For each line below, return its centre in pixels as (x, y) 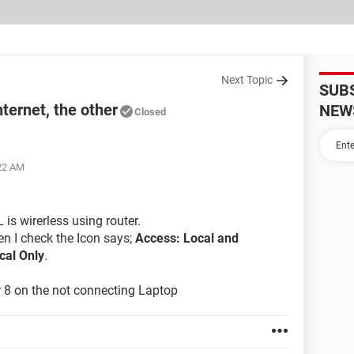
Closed (150, 112)
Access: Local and (185, 238)
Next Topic (247, 80)
